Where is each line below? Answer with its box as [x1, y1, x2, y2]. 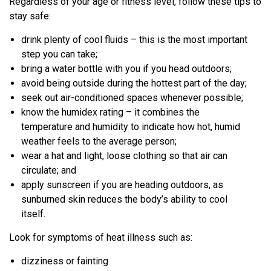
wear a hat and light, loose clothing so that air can [21, 150, 227, 162]
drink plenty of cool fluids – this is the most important [21, 34, 247, 45]
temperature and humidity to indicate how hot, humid [21, 121, 240, 132]
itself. [21, 208, 45, 220]
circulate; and [21, 165, 76, 176]
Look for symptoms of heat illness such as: [9, 232, 192, 243]
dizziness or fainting [21, 255, 108, 267]
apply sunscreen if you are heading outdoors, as [21, 179, 223, 191]
